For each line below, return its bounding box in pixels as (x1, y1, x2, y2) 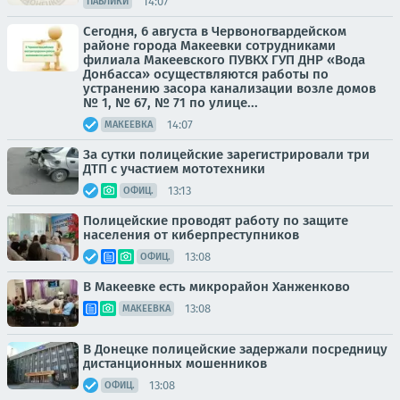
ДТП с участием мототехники (83, 161, 265, 177)
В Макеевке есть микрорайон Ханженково (83, 279, 350, 295)
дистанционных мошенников (83, 355, 267, 371)
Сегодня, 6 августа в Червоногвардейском (83, 23, 346, 39)
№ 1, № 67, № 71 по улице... (83, 95, 258, 111)
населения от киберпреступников (83, 227, 299, 243)
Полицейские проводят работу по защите (83, 212, 348, 229)
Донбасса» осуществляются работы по (83, 66, 329, 82)
